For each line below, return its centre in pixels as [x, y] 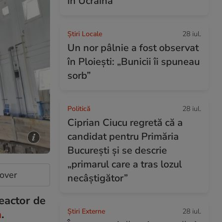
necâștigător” [98, 178]
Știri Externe [86, 211]
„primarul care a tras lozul [125, 164]
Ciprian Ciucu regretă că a [125, 123]
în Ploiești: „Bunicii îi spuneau [134, 62]
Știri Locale [85, 34]
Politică [79, 109]
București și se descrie [117, 150]
